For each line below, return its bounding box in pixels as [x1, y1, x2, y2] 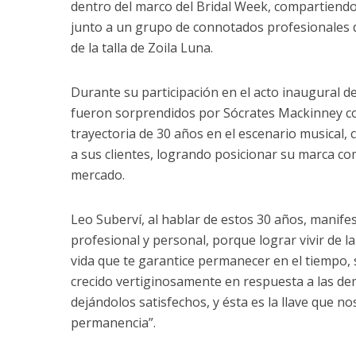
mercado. [71, 166, 125, 184]
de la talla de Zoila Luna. [71, 39, 213, 57]
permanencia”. [71, 314, 156, 332]
